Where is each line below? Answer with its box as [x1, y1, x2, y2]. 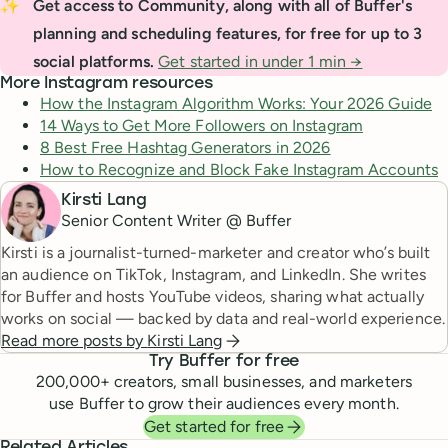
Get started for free [143, 417, 285, 436]
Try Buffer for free [149, 354, 299, 370]
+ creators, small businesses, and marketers [99, 372, 412, 391]
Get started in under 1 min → [158, 52, 363, 71]
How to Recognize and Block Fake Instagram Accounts [40, 160, 438, 179]
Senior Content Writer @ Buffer [61, 210, 292, 230]
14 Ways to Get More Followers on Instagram [40, 116, 364, 135]
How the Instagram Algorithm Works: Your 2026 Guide [40, 94, 432, 113]
